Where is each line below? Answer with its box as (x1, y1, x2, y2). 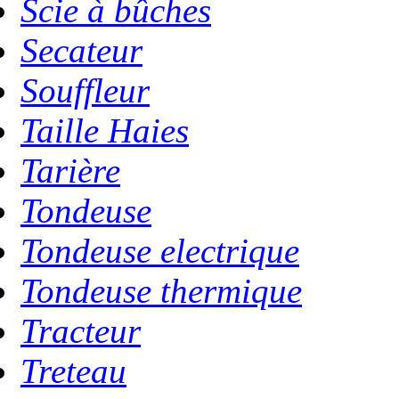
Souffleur (20, 71, 150, 110)
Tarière (20, 151, 120, 190)
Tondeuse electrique (20, 232, 299, 270)
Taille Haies (20, 111, 189, 150)
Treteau (20, 352, 126, 390)
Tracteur (20, 312, 141, 350)
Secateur (20, 31, 142, 69)
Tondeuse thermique (20, 272, 302, 310)
